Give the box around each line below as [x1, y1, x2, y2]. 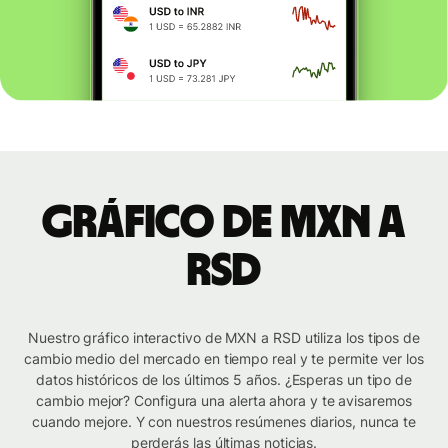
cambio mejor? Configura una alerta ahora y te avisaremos [36, 392, 412, 410]
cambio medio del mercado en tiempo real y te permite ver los [24, 350, 424, 368]
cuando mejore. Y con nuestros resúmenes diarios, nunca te [31, 413, 417, 431]
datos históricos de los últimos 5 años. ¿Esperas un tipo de [35, 371, 413, 389]
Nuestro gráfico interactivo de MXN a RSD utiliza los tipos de [28, 329, 420, 347]
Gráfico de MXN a [42, 200, 406, 247]
